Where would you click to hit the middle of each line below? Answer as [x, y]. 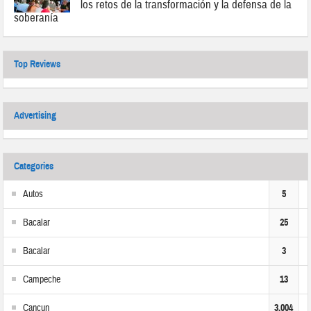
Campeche [42, 280]
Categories [34, 167]
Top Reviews [37, 65]
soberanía [36, 18]
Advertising [35, 116]
